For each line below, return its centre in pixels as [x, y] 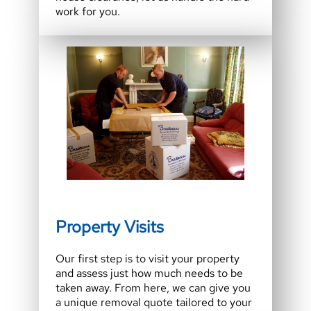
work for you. [88, 12]
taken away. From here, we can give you [153, 288]
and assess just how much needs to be [149, 274]
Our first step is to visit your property [148, 259]
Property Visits [110, 227]
